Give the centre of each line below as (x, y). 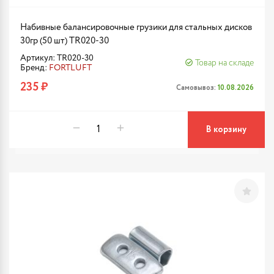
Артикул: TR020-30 (57, 58)
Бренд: (35, 68)
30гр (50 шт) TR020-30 (65, 41)
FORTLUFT (70, 68)
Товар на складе (224, 63)
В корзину (226, 130)
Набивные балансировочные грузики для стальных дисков (136, 27)
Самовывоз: (197, 87)
